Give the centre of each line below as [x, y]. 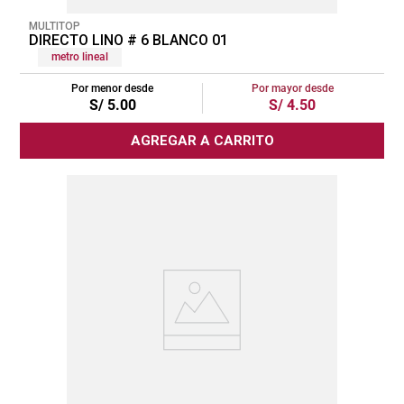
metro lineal [80, 56]
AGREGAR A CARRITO [202, 140]
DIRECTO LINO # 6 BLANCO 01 [129, 40]
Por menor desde [112, 88]
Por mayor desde [292, 88]
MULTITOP [55, 26]
